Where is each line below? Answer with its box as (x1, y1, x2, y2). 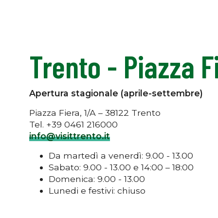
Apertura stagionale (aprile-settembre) (29, 88, 203, 98)
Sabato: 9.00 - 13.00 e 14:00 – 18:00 (49, 162, 194, 172)
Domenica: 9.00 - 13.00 (49, 173, 145, 184)
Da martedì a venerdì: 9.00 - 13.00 (49, 150, 193, 161)
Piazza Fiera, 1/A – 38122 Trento (29, 107, 161, 118)
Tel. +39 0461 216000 (29, 119, 120, 129)
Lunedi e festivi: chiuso (49, 185, 145, 196)
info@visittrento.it (29, 130, 110, 141)
